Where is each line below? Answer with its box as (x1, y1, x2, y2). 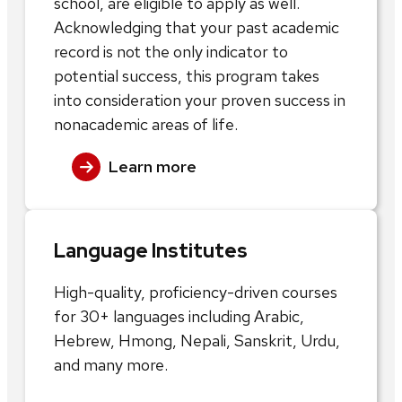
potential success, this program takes (54, 65, 319, 86)
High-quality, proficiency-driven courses (54, 281, 337, 302)
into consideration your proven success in (54, 89, 345, 110)
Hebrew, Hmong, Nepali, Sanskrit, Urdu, (54, 329, 340, 351)
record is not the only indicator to (54, 40, 288, 62)
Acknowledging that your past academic (54, 16, 339, 38)
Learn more (108, 156, 197, 178)
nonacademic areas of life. (54, 113, 238, 135)
